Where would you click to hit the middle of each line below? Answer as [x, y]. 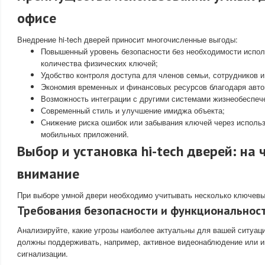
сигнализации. [43, 253]
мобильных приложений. [85, 134]
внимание [48, 173]
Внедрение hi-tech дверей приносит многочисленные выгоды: [127, 39]
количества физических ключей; [99, 63]
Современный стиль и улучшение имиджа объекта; [133, 110]
